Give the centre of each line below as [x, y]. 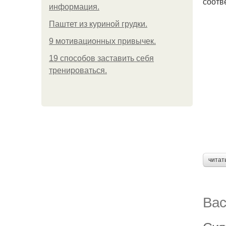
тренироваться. [78, 70]
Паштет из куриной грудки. [98, 24]
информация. [74, 7]
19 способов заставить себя [101, 58]
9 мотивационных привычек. [102, 41]
